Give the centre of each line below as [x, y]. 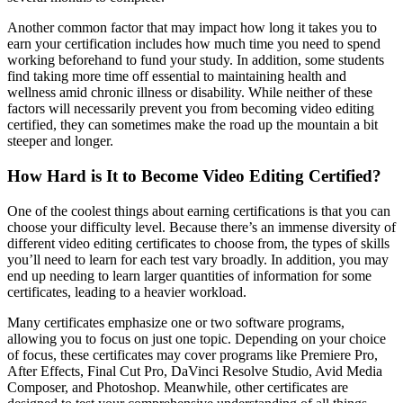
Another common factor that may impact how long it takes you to [192, 28]
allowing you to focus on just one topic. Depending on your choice [197, 338]
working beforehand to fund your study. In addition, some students [196, 60]
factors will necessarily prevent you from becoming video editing [191, 109]
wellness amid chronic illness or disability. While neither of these [190, 93]
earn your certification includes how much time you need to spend [194, 44]
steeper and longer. [60, 141]
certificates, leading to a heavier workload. [127, 291]
